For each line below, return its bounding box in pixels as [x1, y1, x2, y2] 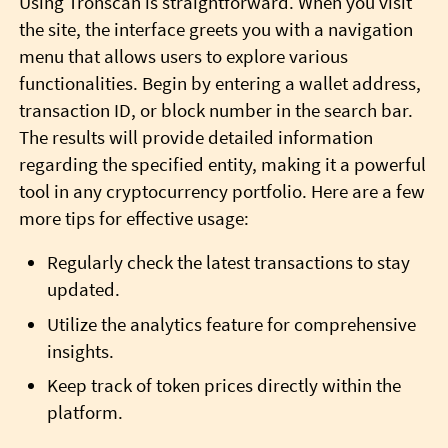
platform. [46, 401, 123, 425]
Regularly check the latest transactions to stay [46, 251, 410, 275]
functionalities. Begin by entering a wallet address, [18, 71, 421, 95]
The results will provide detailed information [18, 125, 373, 149]
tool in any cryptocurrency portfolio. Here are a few [18, 179, 425, 203]
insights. [46, 339, 114, 363]
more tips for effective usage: [18, 206, 249, 230]
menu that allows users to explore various [18, 44, 348, 68]
